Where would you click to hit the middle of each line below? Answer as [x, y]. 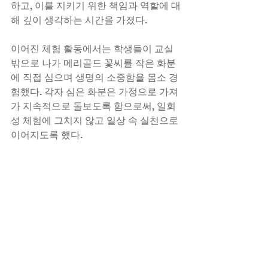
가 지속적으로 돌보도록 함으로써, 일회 [93, 106]
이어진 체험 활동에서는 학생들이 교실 [93, 49]
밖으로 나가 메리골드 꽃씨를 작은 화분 [93, 63]
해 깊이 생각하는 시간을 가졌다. [79, 20]
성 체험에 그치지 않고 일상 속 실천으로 [96, 121]
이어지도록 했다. [47, 135]
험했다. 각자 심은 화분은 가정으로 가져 [95, 92]
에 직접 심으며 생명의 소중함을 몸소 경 [95, 77]
